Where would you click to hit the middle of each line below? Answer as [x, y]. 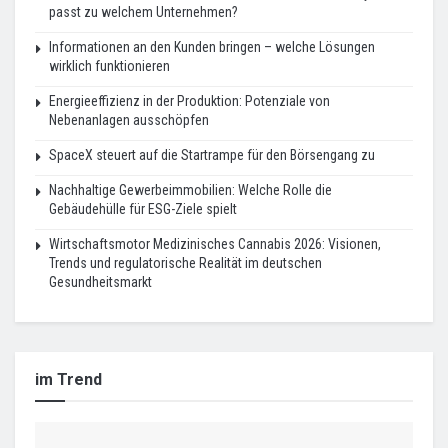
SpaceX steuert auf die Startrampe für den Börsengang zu [212, 154]
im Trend [68, 379]
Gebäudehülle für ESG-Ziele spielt [143, 208]
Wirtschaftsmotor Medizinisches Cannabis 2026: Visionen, [215, 243]
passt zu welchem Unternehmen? [143, 11]
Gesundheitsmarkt [100, 281]
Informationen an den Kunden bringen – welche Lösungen [212, 46]
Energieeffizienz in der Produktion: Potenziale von [189, 100]
